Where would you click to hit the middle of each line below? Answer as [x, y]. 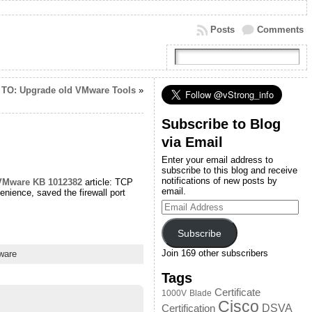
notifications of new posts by [219, 181]
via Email [192, 142]
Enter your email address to [217, 160]
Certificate [237, 293]
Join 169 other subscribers [214, 253]
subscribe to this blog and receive [229, 170]
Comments [280, 30]
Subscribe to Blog [221, 124]
